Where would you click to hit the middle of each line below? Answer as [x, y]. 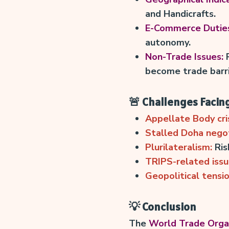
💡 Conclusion [162, 206]
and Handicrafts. [180, 14]
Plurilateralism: [178, 147]
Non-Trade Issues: [184, 56]
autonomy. [168, 42]
